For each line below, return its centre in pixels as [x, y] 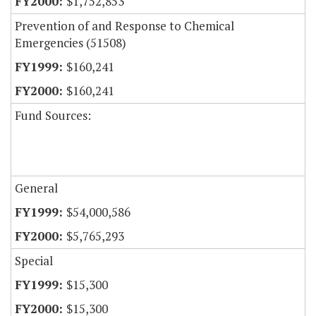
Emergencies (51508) [71, 43]
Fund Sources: [53, 116]
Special [34, 261]
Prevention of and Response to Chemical [124, 26]
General [36, 188]
